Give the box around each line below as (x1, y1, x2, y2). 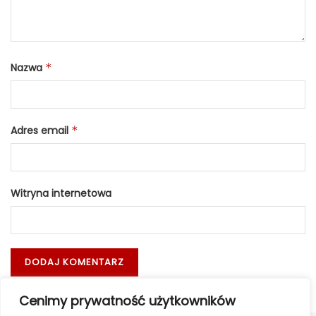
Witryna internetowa (11, 186, 111, 200)
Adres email (11, 123, 71, 138)
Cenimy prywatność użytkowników (19, 292, 236, 310)
